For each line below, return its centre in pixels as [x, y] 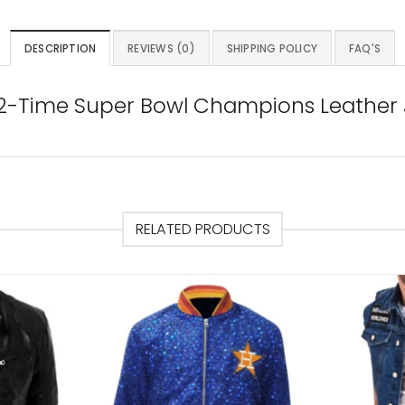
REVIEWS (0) [161, 48]
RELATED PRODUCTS [202, 230]
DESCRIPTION [60, 48]
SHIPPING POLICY [272, 48]
